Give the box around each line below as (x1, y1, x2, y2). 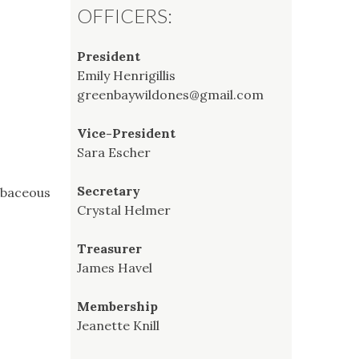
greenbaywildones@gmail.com (77, 86, 264, 103)
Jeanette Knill (77, 317, 159, 333)
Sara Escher (77, 143, 151, 160)
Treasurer (77, 240, 142, 256)
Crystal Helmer (77, 201, 171, 218)
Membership (77, 297, 158, 314)
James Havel (77, 259, 152, 276)
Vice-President (77, 124, 175, 141)
